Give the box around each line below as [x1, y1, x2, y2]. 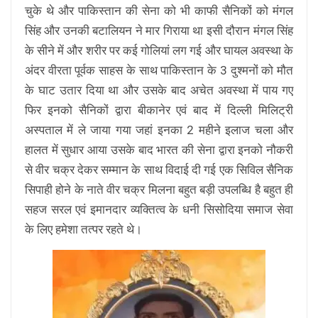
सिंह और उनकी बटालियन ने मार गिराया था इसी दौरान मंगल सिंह [25, 23, 293, 38]
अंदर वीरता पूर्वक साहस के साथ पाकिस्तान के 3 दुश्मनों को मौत [25, 63, 293, 78]
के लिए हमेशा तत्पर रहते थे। [25, 222, 190, 237]
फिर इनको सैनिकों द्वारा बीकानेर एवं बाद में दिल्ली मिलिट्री [25, 103, 293, 118]
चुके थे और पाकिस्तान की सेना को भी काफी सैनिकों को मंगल [25, 4, 293, 18]
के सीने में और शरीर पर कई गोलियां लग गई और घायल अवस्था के [25, 43, 293, 58]
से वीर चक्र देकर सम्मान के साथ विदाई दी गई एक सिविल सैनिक [25, 163, 293, 177]
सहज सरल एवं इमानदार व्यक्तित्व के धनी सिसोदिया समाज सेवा [25, 202, 293, 217]
